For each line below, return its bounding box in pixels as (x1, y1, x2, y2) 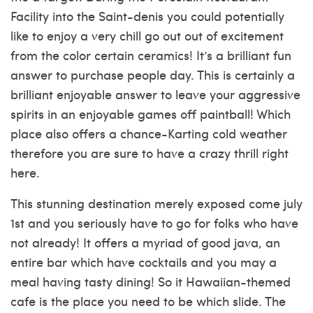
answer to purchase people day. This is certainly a (10, 66, 295, 83)
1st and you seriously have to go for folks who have (10, 214, 298, 231)
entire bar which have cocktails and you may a (10, 253, 277, 270)
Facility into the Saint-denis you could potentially (10, 7, 284, 24)
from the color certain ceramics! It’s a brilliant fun (10, 46, 291, 64)
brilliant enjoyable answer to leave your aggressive (10, 85, 300, 103)
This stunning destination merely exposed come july (10, 194, 303, 212)
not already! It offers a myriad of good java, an (10, 233, 280, 251)
